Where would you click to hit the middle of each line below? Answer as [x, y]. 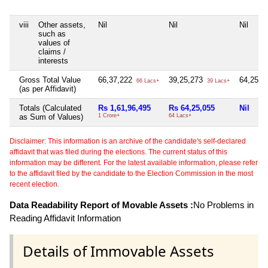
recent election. [34, 185]
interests [53, 61]
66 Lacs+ [147, 81]
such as [52, 34]
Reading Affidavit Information [65, 218]
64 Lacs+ [180, 116]
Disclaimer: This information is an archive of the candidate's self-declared [128, 141]
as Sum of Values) [51, 117]
